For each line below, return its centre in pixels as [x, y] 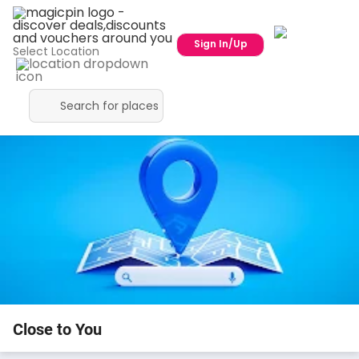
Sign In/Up [220, 44]
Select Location [56, 51]
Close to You [57, 329]
